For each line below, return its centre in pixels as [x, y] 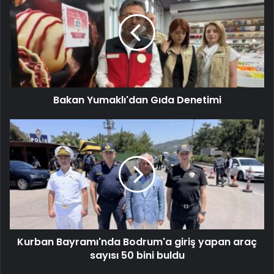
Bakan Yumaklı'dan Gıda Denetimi [137, 100]
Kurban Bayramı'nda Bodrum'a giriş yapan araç [137, 242]
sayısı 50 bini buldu [137, 256]
